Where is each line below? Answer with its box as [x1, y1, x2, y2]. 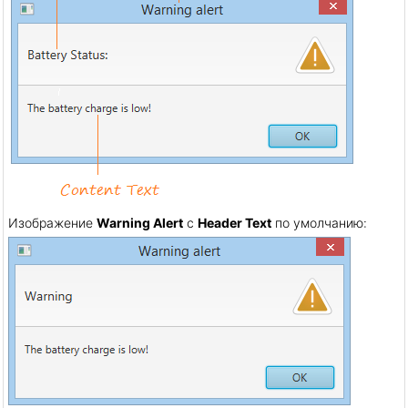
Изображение [8, 214, 97, 230]
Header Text [198, 214, 271, 230]
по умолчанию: [271, 214, 367, 230]
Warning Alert [97, 214, 183, 230]
